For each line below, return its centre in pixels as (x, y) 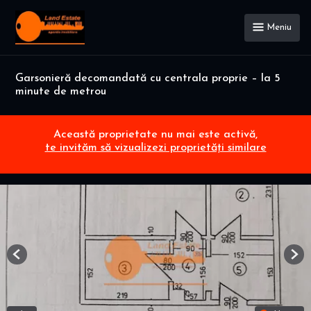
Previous (34, 260)
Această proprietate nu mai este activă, (155, 135)
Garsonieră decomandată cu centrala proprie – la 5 (148, 78)
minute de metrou (61, 92)
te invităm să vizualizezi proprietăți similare (155, 148)
